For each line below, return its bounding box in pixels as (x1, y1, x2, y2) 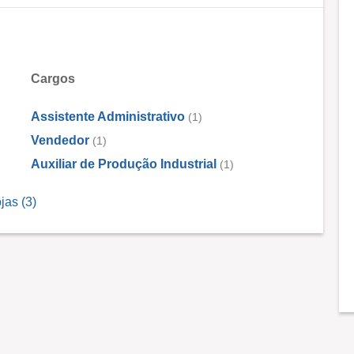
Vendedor (31, 134, 89, 147)
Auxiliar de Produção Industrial (31, 157, 217, 171)
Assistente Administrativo (31, 110, 185, 123)
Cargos (31, 72, 75, 85)
